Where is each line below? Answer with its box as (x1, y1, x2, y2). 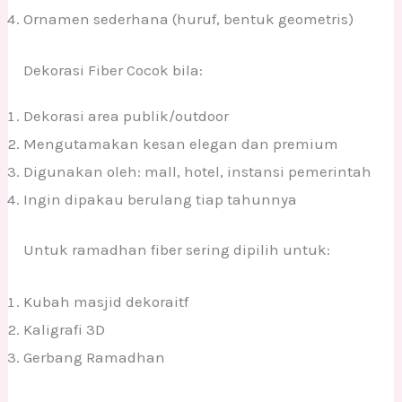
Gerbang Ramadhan (23, 348, 166, 367)
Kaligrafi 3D (23, 320, 106, 339)
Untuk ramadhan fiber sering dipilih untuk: (23, 240, 331, 259)
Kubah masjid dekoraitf (23, 293, 189, 311)
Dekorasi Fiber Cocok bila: (23, 60, 204, 79)
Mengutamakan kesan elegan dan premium (23, 134, 339, 153)
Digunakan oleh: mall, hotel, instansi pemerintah (23, 162, 372, 180)
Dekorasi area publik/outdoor (23, 106, 230, 125)
